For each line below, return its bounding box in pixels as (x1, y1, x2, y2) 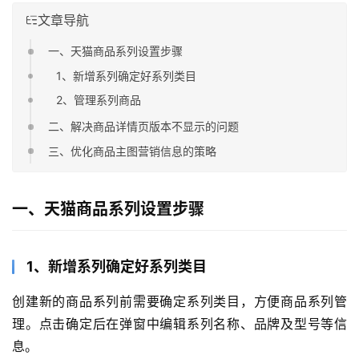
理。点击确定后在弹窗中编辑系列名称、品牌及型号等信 (12, 315, 347, 332)
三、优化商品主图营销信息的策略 (48, 143, 217, 158)
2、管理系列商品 (56, 93, 142, 107)
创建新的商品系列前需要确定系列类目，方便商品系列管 (12, 292, 347, 309)
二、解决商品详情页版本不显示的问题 (48, 119, 240, 134)
